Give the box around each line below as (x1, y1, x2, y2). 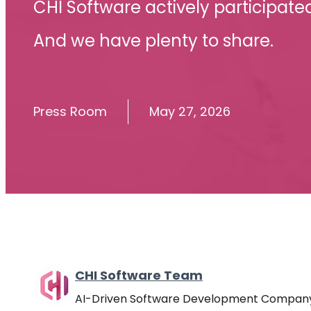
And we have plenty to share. (33, 29, 274, 52)
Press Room (33, 103, 107, 120)
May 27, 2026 (149, 103, 230, 120)
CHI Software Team (75, 267, 203, 284)
